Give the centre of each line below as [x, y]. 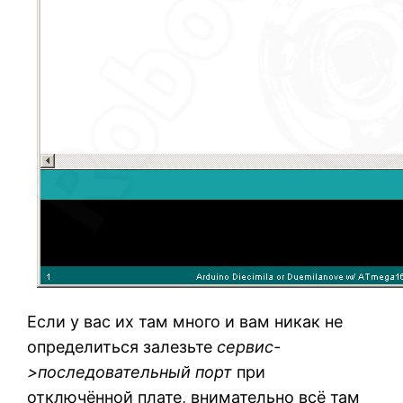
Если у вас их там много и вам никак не [185, 322]
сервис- [249, 347]
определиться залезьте [122, 347]
